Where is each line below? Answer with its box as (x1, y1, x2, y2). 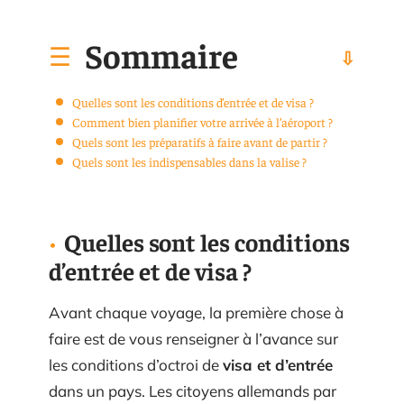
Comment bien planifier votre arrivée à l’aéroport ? (72, 113, 333, 130)
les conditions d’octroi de (49, 355, 223, 374)
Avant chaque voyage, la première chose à (49, 303, 344, 322)
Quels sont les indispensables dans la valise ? (72, 152, 307, 170)
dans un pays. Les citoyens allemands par (49, 381, 336, 400)
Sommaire (85, 32, 238, 76)
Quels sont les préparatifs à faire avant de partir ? (72, 133, 327, 150)
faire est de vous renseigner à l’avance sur (49, 329, 338, 348)
